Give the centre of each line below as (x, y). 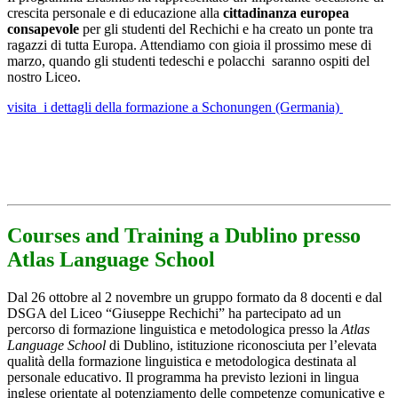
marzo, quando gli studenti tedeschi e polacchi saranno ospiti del (188, 60)
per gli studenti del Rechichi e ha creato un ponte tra (228, 28)
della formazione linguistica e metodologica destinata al (202, 362)
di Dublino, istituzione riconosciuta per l (219, 346)
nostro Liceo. (44, 76)
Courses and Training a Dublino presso (184, 236)
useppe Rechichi (172, 314)
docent (328, 298)
